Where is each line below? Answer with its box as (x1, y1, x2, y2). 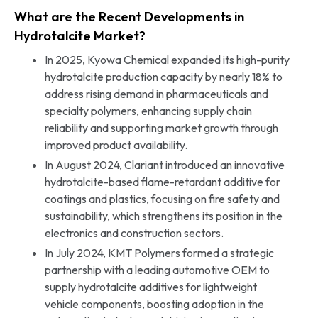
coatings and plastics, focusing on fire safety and (44, 191, 280, 206)
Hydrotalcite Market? (14, 27, 146, 44)
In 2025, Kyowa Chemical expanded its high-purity (44, 52, 290, 67)
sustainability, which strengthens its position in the (44, 208, 283, 223)
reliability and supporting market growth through (44, 120, 278, 135)
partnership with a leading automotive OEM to (44, 262, 270, 277)
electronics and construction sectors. (44, 225, 224, 240)
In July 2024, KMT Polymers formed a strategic (44, 245, 274, 260)
